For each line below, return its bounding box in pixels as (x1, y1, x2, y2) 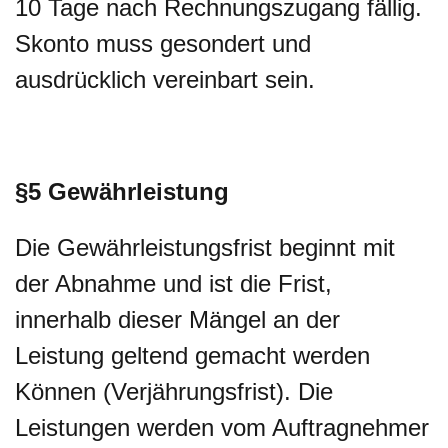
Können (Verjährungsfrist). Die (15, 378, 333, 405)
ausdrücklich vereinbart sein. (15, 66, 315, 93)
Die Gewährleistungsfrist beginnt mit (15, 234, 395, 261)
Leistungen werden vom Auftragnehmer (15, 414, 429, 441)
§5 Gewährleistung (15, 178, 229, 205)
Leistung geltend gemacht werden (15, 342, 370, 369)
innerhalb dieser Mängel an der (15, 306, 340, 333)
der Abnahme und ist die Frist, (15, 270, 332, 297)
